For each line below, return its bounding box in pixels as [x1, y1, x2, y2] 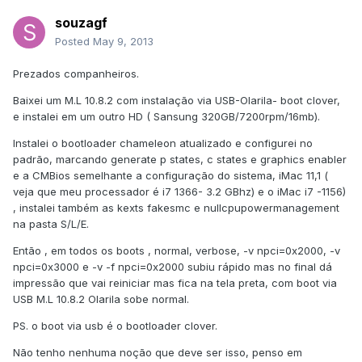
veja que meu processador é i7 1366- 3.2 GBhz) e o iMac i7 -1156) [13, 185, 346, 199]
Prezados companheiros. [13, 67, 139, 81]
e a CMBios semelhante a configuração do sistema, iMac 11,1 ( [13, 169, 328, 183]
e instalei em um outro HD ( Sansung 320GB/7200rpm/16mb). [13, 110, 320, 124]
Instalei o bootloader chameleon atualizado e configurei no [13, 137, 313, 150]
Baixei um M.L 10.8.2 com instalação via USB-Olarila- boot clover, [13, 94, 340, 107]
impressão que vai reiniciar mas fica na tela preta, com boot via [13, 276, 337, 290]
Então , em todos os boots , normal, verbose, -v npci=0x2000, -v [13, 244, 340, 258]
